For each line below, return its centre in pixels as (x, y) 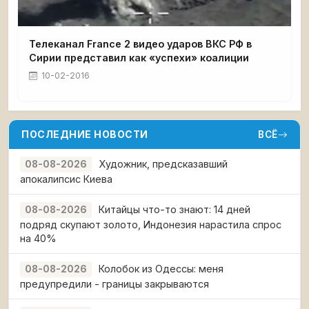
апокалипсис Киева (66, 179)
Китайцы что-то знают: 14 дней (175, 210)
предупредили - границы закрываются (114, 284)
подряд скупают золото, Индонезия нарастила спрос (151, 225)
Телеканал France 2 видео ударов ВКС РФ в (140, 44)
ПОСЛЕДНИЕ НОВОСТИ (85, 134)
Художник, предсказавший (163, 164)
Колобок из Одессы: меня (161, 269)
